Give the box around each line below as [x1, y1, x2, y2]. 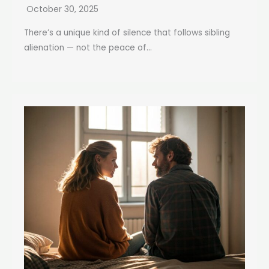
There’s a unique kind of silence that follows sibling [24, 26, 230, 38]
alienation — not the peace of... [24, 41, 152, 53]
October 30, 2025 [26, 2, 98, 15]
